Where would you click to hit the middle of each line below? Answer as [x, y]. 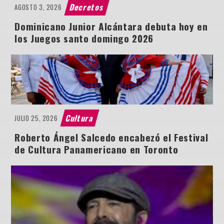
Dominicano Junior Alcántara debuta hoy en [111, 26]
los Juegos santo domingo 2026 [84, 38]
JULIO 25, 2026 [36, 118]
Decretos [87, 7]
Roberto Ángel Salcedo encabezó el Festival [111, 137]
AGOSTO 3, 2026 [38, 7]
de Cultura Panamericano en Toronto [96, 149]
